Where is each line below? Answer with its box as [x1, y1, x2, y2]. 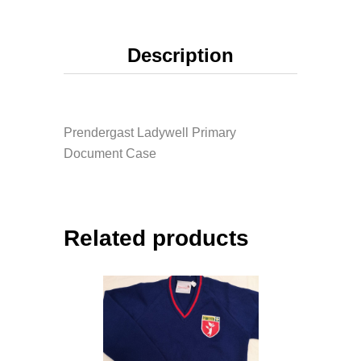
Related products [64, 226, 249, 251]
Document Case [64, 147, 156, 160]
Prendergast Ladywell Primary [64, 126, 236, 139]
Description [127, 44, 234, 66]
